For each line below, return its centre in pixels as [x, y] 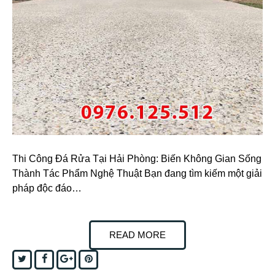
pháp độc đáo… [47, 188]
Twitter [39, 258]
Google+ [89, 258]
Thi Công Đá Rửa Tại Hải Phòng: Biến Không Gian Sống [137, 158]
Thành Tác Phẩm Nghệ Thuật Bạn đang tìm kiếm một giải [137, 173]
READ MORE [137, 234]
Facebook [66, 258]
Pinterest [110, 258]
